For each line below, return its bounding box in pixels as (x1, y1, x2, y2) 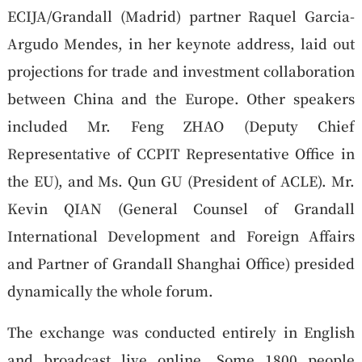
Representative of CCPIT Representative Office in (6, 142, 356, 163)
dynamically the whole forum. (6, 280, 213, 301)
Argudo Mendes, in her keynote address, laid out (6, 32, 356, 53)
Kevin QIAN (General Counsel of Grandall (6, 197, 356, 218)
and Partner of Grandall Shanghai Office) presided (6, 252, 356, 273)
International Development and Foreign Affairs (6, 225, 356, 246)
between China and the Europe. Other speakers (6, 87, 356, 108)
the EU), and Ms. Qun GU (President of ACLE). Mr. (6, 170, 356, 191)
